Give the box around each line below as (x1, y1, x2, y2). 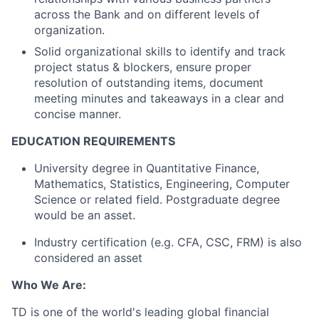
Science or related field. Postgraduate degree (34, 192, 280, 207)
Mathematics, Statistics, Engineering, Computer (34, 177, 290, 192)
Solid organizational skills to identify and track (34, 44, 286, 59)
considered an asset (34, 251, 142, 266)
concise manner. (34, 107, 121, 122)
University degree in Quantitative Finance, (34, 161, 259, 176)
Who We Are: (11, 278, 86, 293)
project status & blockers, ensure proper (34, 60, 251, 75)
